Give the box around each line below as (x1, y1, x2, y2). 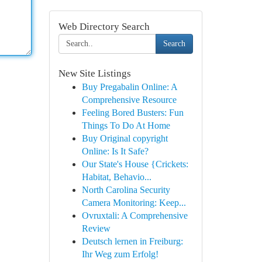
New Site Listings (58, 68, 131, 79)
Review (81, 223, 111, 233)
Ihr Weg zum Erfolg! (81, 249, 158, 259)
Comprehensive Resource (81, 95, 177, 105)
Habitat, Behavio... (81, 172, 151, 182)
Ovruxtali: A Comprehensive (81, 211, 188, 220)
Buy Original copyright (81, 133, 168, 143)
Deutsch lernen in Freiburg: (81, 236, 183, 246)
